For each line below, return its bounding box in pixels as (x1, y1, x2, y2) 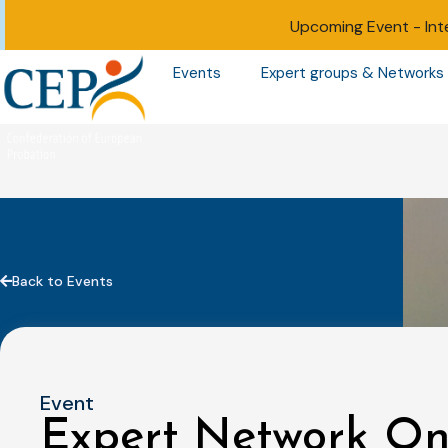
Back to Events (12, 271, 113, 290)
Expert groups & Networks (260, 63, 444, 84)
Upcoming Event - (289, 16, 425, 37)
